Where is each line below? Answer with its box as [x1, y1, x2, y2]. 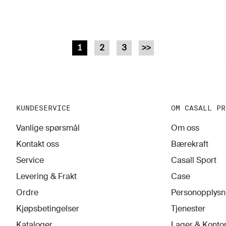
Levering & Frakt [16, 171, 77, 182]
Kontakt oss [16, 139, 60, 150]
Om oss [171, 123, 200, 134]
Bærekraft [171, 139, 209, 150]
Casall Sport [171, 155, 217, 166]
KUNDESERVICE [16, 104, 71, 112]
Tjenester [171, 203, 206, 214]
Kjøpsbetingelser [16, 203, 80, 214]
